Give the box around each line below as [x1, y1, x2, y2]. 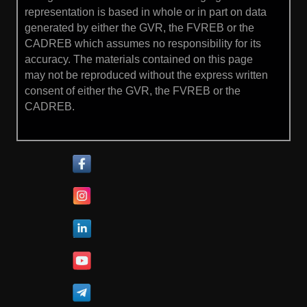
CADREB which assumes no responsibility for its [25, 38, 261, 50]
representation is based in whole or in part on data [25, 6, 267, 19]
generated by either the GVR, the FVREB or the [25, 22, 254, 34]
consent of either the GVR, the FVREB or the [25, 85, 241, 97]
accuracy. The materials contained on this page [25, 53, 253, 66]
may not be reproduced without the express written [25, 69, 268, 82]
